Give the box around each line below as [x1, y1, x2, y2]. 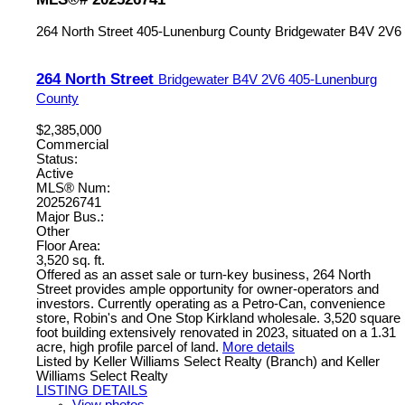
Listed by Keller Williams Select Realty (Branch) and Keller [36, 353, 380, 369]
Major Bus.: [36, 209, 104, 224]
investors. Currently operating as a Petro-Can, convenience [36, 296, 385, 311]
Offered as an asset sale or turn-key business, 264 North [36, 267, 371, 282]
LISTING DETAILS [36, 382, 147, 398]
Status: [36, 151, 78, 166]
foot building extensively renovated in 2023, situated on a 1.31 [36, 325, 396, 340]
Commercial [36, 137, 108, 152]
